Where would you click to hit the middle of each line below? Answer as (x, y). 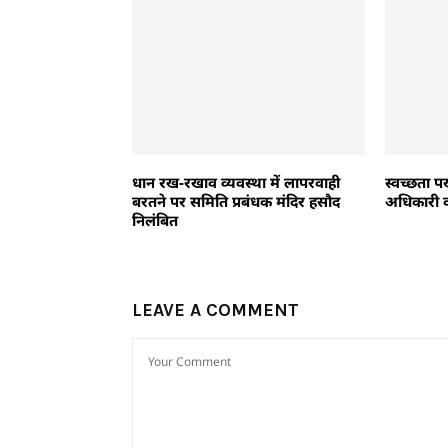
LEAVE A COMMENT (215, 310)
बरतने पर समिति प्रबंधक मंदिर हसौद (236, 201)
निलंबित (155, 220)
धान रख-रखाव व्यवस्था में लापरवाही (236, 182)
